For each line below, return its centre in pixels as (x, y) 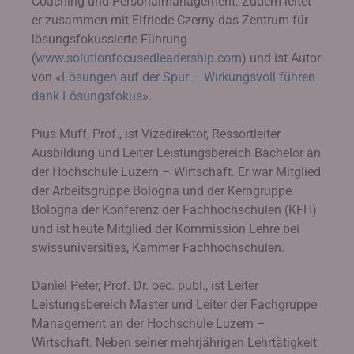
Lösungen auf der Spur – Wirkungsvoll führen (188, 77)
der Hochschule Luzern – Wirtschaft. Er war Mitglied (176, 172)
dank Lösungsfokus (87, 96)
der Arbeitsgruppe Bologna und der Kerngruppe (162, 191)
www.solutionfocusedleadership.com (139, 58)
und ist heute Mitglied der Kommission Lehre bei (166, 229)
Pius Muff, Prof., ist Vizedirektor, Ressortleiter (156, 134)
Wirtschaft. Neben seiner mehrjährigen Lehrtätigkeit (174, 343)
